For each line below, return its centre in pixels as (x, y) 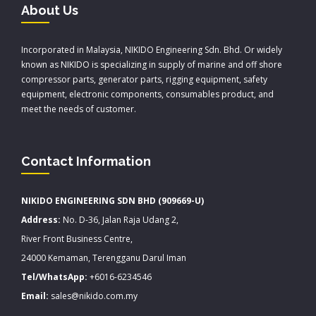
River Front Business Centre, (77, 239)
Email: (35, 296)
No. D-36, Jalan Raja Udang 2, (120, 220)
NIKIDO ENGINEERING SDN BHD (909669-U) (113, 201)
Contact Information (86, 162)
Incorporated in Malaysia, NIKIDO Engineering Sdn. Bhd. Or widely (152, 50)
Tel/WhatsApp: (54, 277)
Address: (41, 220)
